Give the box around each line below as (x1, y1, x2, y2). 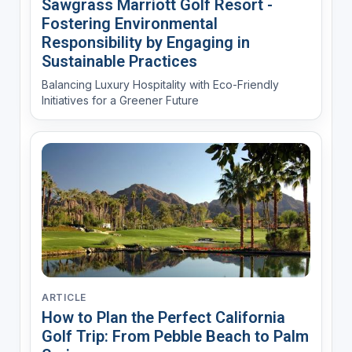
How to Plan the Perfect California (41, 307, 285, 327)
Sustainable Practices (41, 51, 197, 71)
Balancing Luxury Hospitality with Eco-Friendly (41, 77, 279, 91)
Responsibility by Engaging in (41, 32, 250, 52)
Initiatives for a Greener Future (41, 93, 199, 107)
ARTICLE (41, 291, 86, 303)
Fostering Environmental (41, 13, 218, 33)
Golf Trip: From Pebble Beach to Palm (41, 326, 309, 346)
